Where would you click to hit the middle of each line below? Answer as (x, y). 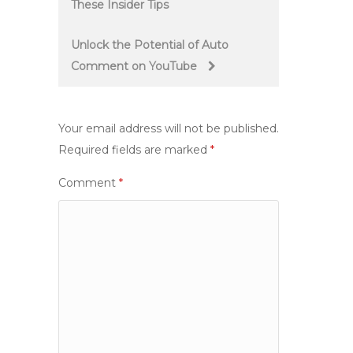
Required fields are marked (134, 150)
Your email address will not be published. (169, 128)
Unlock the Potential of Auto (150, 45)
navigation (108, 19)
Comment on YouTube (136, 66)
